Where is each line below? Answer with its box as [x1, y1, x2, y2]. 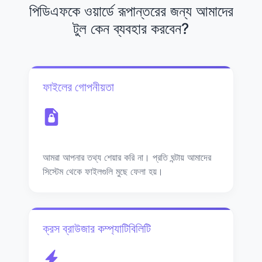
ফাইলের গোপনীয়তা [43, 80, 114, 94]
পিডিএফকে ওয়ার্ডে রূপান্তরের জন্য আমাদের [29, 2, 233, 20]
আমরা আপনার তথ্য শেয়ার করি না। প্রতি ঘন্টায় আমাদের [43, 151, 211, 163]
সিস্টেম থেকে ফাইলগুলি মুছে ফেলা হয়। [43, 165, 163, 177]
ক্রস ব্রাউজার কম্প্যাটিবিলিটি [43, 221, 151, 236]
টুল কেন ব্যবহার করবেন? [73, 19, 189, 37]
